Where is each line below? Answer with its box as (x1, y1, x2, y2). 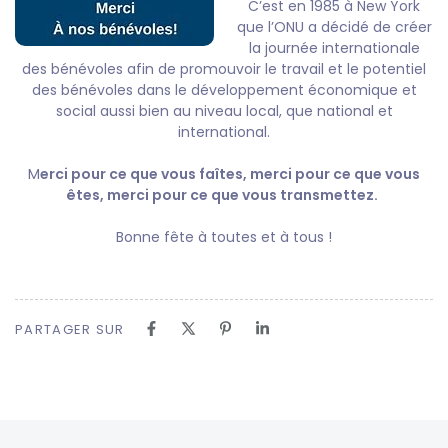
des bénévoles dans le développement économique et (31, 79, 417, 100)
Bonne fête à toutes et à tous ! (116, 226, 332, 247)
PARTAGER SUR (15, 319, 125, 339)
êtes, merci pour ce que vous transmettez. (66, 184, 378, 205)
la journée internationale (248, 37, 420, 58)
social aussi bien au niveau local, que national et (55, 100, 393, 121)
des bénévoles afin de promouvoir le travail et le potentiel (22, 58, 426, 79)
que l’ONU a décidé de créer (236, 16, 432, 37)
